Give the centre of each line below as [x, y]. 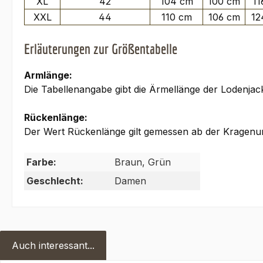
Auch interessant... [53, 246]
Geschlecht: [55, 181]
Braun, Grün [143, 162]
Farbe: [41, 162]
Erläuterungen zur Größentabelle [101, 49]
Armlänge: [48, 75]
